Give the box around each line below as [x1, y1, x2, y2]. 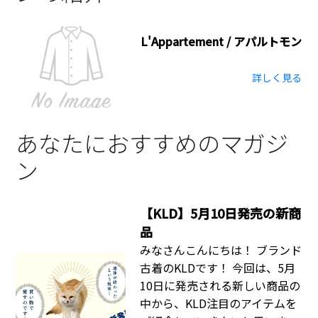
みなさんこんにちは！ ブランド [140, 241, 302, 258]
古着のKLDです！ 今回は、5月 [140, 258, 296, 276]
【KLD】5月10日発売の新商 [140, 203, 302, 222]
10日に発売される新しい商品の [140, 276, 301, 294]
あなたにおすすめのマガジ [16, 126, 289, 159]
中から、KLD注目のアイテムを [140, 294, 297, 312]
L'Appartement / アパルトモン [141, 33, 302, 50]
